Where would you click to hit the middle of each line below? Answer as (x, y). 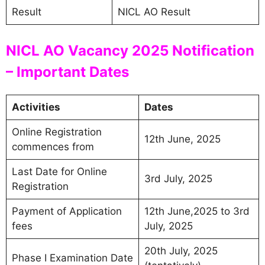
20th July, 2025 (181, 251)
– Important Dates (67, 72)
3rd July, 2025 (178, 178)
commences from (53, 146)
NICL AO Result (154, 12)
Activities (36, 107)
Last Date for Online (59, 171)
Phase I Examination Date (72, 258)
